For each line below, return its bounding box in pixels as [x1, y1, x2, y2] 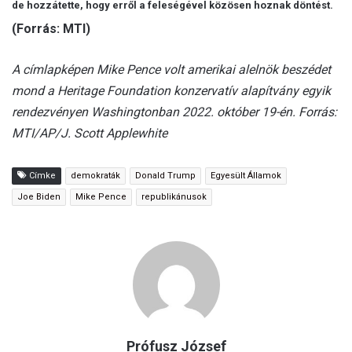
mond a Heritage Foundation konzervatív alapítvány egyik [12, 82, 331, 98]
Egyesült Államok [211, 170, 281, 181]
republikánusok [141, 191, 207, 202]
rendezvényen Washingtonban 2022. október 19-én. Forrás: [12, 104, 337, 119]
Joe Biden [17, 191, 60, 202]
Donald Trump [135, 170, 196, 181]
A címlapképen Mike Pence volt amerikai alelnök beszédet [12, 61, 331, 77]
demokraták [71, 170, 120, 181]
